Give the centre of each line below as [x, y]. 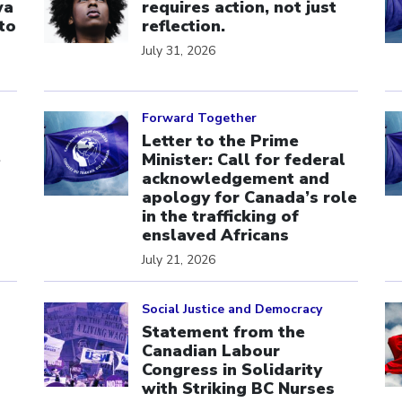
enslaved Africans [215, 235]
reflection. [184, 26]
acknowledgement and [236, 179]
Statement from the [223, 332]
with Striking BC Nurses [238, 388]
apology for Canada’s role [249, 197]
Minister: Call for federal [244, 160]
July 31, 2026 [179, 50]
